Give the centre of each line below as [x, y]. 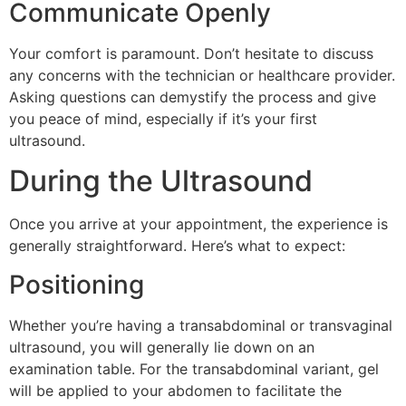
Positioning [77, 284]
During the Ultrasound [161, 181]
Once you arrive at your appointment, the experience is [198, 224]
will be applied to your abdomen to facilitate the [175, 390]
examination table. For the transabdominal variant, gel [194, 368]
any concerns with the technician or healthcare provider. [202, 75]
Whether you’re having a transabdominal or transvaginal [201, 325]
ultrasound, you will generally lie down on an [162, 347]
